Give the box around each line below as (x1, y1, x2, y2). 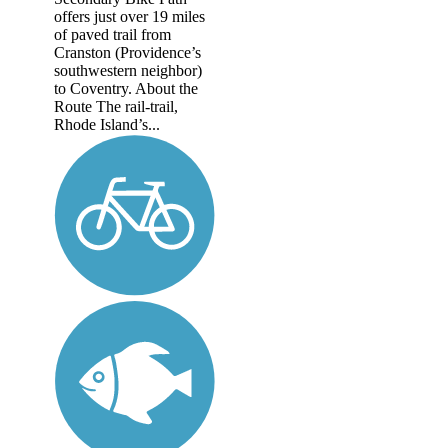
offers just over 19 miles (54, 8, 205, 26)
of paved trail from (54, 26, 171, 44)
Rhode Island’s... (54, 116, 160, 134)
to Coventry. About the (54, 80, 198, 98)
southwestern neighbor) (54, 62, 202, 80)
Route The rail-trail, (54, 98, 178, 116)
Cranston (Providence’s (54, 44, 201, 62)
